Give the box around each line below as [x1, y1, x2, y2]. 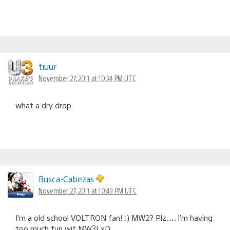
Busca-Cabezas [39, 174, 96, 185]
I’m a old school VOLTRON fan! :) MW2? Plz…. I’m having [15, 213, 213, 223]
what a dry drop [15, 100, 71, 110]
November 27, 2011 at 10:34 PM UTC [39, 73, 136, 83]
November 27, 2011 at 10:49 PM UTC [39, 186, 137, 196]
